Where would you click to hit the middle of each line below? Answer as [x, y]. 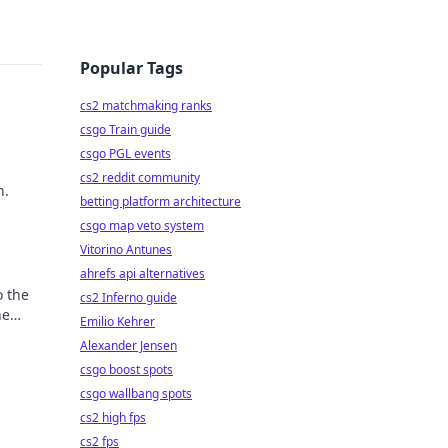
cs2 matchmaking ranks [146, 105]
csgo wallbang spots [136, 393]
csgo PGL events [125, 153]
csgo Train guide [125, 129]
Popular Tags [131, 68]
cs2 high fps [113, 417]
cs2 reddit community [140, 177]
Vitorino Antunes [126, 249]
